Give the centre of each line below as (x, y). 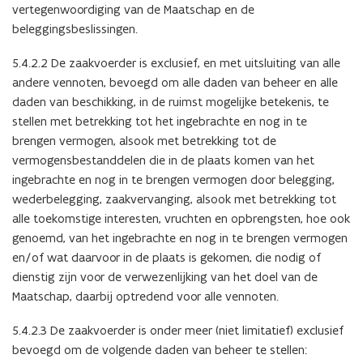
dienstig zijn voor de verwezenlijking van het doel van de (165, 276)
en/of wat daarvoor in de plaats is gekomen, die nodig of (167, 257)
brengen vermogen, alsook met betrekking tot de (144, 140)
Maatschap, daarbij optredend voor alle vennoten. (145, 296)
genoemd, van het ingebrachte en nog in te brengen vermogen (180, 237)
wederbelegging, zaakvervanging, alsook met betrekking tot (174, 199)
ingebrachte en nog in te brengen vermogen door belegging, (173, 179)
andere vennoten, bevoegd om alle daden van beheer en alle (175, 82)
